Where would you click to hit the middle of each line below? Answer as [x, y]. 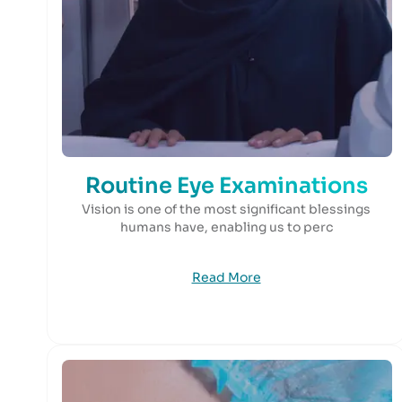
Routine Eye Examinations [226, 186]
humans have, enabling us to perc [226, 227]
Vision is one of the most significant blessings [226, 209]
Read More [226, 277]
